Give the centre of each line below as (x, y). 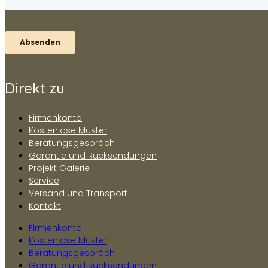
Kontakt (45, 206)
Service (44, 181)
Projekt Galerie (59, 168)
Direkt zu (35, 88)
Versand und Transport (78, 194)
